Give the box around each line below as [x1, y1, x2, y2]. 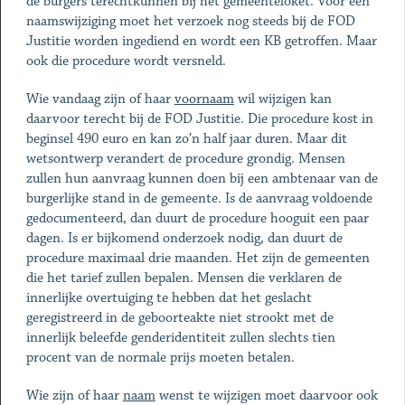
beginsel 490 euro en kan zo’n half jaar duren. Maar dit [25, 130, 347, 147]
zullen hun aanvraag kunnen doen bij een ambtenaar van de [25, 170, 378, 187]
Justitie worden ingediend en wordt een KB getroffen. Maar [25, 33, 377, 50]
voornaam [174, 90, 234, 108]
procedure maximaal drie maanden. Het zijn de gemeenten [25, 250, 370, 267]
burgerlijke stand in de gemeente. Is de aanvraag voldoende [25, 190, 372, 207]
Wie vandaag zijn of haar [25, 90, 174, 108]
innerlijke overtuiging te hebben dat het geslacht [25, 289, 312, 306]
